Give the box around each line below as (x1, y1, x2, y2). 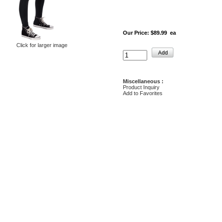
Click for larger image (16, 42, 67, 48)
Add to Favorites (123, 90, 163, 96)
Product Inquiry (123, 84, 160, 90)
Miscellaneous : (123, 78, 164, 84)
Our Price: (123, 29, 149, 36)
